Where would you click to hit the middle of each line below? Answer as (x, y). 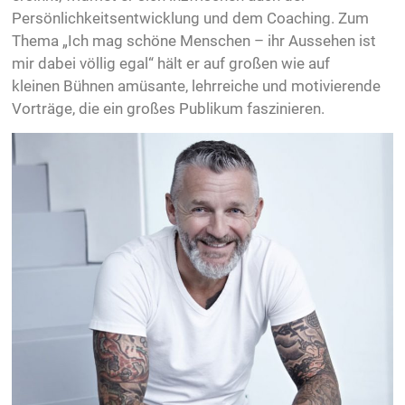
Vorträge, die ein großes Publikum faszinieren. (169, 109)
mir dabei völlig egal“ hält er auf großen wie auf (171, 64)
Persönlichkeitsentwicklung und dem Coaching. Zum (191, 19)
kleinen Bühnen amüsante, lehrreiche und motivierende (197, 86)
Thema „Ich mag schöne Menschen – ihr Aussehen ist (194, 41)
